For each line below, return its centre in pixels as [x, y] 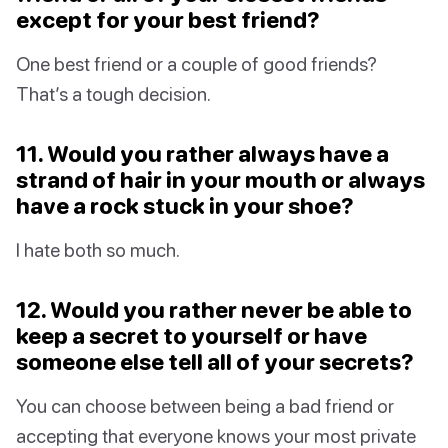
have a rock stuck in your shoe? [185, 206]
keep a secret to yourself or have [191, 336]
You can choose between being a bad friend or [205, 406]
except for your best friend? [168, 20]
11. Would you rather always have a [202, 154]
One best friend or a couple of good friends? [196, 64]
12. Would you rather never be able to [214, 310]
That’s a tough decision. [113, 94]
